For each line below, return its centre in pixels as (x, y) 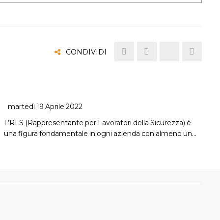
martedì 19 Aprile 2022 (45, 107)
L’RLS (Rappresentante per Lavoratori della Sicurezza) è (97, 123)
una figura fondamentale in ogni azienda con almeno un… (100, 134)
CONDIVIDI (86, 52)
